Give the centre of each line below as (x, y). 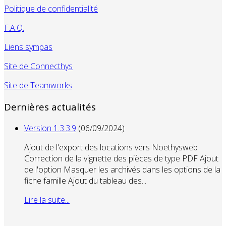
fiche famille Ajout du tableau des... (85, 180)
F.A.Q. (14, 28)
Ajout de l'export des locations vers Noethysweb (111, 147)
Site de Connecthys (38, 66)
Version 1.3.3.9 (50, 128)
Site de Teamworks (38, 86)
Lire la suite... (47, 200)
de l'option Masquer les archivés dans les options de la (122, 169)
